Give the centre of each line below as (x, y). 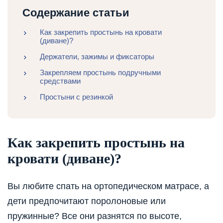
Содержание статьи (76, 13)
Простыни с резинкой (76, 97)
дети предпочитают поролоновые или (87, 201)
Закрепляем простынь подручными (100, 73)
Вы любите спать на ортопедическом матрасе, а (108, 186)
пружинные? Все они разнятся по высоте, (95, 216)
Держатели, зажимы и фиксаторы (97, 57)
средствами (60, 81)
